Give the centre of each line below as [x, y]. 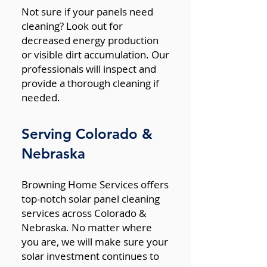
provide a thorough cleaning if [90, 83]
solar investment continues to [90, 256]
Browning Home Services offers [95, 184]
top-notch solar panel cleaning [91, 199]
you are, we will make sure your [95, 242]
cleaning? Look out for [72, 26]
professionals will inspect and [89, 69]
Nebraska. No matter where [87, 227]
